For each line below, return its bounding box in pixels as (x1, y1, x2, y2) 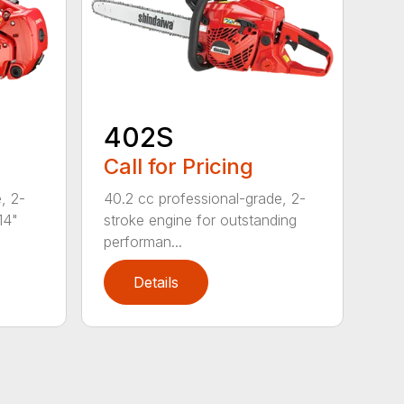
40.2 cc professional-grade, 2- (104, 189, 307, 208)
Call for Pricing (104, 153, 254, 180)
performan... (104, 233, 183, 252)
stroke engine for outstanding (104, 211, 298, 230)
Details (133, 273, 179, 292)
